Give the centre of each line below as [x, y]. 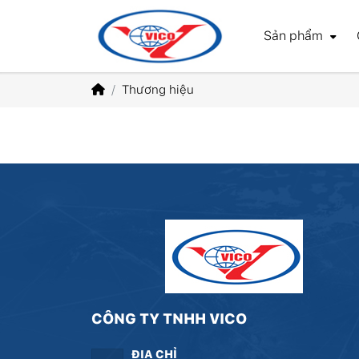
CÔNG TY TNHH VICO [169, 319]
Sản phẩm [295, 36]
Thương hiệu [158, 90]
